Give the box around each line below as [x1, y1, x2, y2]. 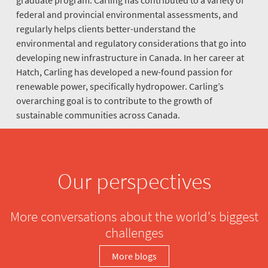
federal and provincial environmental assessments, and [16, 8, 238, 20]
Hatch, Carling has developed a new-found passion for [16, 65, 233, 78]
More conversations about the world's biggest [10, 208, 258, 225]
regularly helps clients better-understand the [16, 22, 196, 35]
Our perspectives [57, 167, 211, 195]
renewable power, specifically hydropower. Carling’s [16, 80, 224, 92]
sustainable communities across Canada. [16, 108, 180, 121]
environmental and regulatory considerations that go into [16, 36, 246, 49]
